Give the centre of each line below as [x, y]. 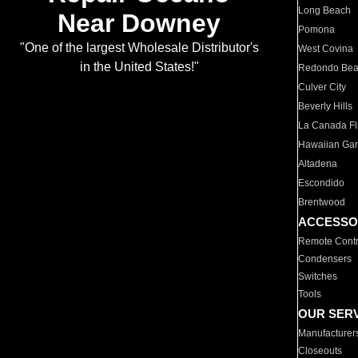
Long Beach [325, 10]
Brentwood [322, 202]
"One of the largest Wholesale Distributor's [139, 48]
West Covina [326, 49]
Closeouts [320, 351]
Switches [318, 276]
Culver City [322, 87]
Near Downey [139, 24]
